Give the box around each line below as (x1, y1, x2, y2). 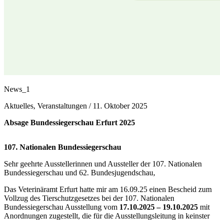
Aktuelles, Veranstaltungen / (4, 102, 93, 110)
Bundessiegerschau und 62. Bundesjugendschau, (4, 168, 155, 177)
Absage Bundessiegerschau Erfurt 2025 (4, 118, 135, 127)
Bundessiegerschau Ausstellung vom (4, 203, 119, 211)
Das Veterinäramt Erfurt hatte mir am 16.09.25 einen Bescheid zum (4, 185, 212, 193)
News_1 (4, 85, 30, 93)
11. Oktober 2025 (93, 102, 147, 110)
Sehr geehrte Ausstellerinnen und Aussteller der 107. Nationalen (4, 160, 202, 168)
